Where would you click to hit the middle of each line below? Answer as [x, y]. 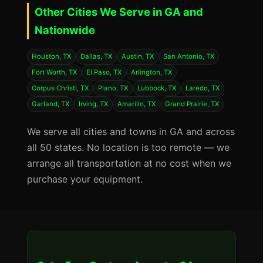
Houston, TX [51, 56]
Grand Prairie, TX [192, 104]
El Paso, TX [104, 72]
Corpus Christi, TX [60, 88]
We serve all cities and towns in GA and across [131, 131]
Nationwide [65, 30]
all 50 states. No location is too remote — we [128, 147]
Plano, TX [113, 88]
